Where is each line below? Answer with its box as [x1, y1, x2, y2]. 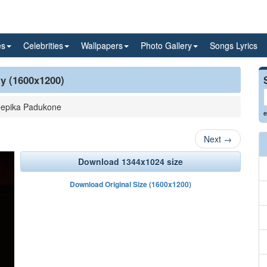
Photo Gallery [141, 39, 192, 51]
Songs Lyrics [210, 39, 257, 51]
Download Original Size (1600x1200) [70, 179, 191, 190]
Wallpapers [81, 39, 123, 51]
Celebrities [23, 39, 63, 51]
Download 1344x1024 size [78, 156, 183, 167]
